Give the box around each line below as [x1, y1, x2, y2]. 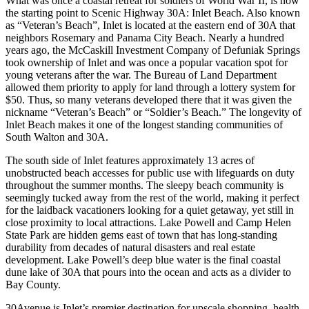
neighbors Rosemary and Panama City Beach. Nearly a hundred [6, 32, 284, 44]
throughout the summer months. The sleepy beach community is [6, 179, 283, 192]
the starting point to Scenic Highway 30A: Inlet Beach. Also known [6, 7, 300, 19]
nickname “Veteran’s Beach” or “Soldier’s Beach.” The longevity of [6, 106, 301, 119]
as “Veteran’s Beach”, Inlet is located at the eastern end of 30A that [6, 19, 295, 32]
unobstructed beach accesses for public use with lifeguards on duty [6, 167, 295, 179]
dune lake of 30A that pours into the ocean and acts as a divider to [6, 266, 291, 279]
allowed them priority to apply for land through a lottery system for [6, 81, 295, 94]
